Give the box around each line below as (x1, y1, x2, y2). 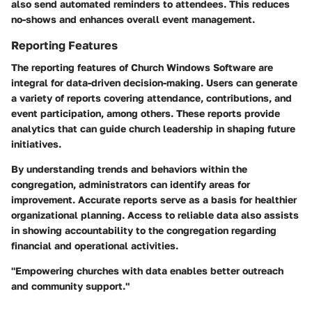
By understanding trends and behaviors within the (11, 163, 247, 175)
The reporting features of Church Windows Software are (11, 61, 273, 74)
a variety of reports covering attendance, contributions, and (11, 92, 292, 104)
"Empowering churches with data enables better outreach (11, 265, 283, 277)
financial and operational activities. (11, 240, 178, 252)
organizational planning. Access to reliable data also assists (11, 209, 299, 221)
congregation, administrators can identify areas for (11, 178, 250, 191)
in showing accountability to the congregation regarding (11, 224, 276, 237)
